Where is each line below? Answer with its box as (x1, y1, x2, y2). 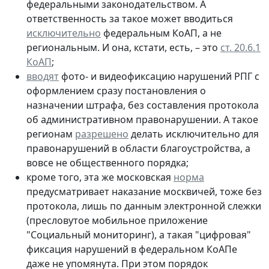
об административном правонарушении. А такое (26, 112, 258, 126)
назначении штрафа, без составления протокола (26, 98, 259, 112)
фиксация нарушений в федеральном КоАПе (26, 242, 237, 256)
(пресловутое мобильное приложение (26, 213, 208, 227)
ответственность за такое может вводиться (26, 11, 233, 25)
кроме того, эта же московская (26, 170, 174, 184)
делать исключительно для (128, 127, 259, 141)
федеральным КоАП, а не (101, 26, 222, 40)
